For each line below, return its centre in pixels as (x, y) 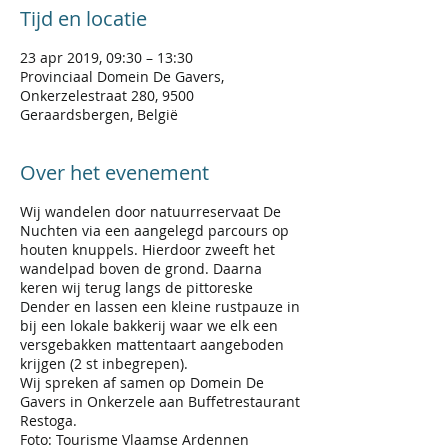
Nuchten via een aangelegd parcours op (154, 230)
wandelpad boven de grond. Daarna (141, 268)
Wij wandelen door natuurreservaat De (150, 211)
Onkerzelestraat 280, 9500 (107, 95)
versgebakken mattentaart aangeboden (152, 344)
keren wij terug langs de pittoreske (136, 287)
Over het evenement (114, 172)
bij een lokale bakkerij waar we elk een (149, 325)
